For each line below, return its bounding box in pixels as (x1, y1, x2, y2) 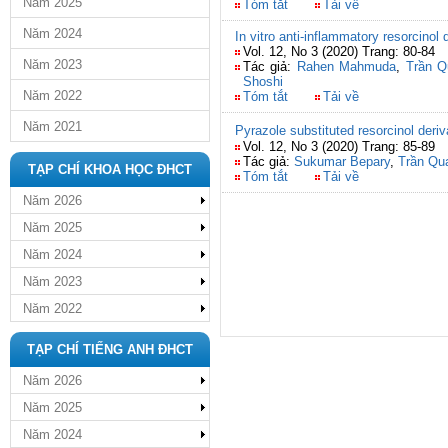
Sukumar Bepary (294, 154, 390, 169)
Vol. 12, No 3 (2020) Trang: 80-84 (243, 44, 435, 59)
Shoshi (243, 74, 283, 89)
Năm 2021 (23, 119, 82, 134)
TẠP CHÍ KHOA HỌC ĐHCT (28, 162, 192, 177)
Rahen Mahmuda (296, 59, 397, 74)
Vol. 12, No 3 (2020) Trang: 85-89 (243, 139, 435, 154)
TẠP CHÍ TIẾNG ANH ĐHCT (27, 342, 193, 357)
